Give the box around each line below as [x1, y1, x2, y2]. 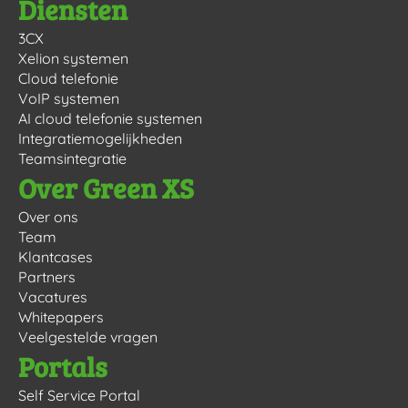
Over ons [18, 207, 78, 226]
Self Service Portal [18, 385, 140, 404]
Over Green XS [18, 168, 194, 206]
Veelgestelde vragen [18, 327, 158, 346]
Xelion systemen [18, 48, 128, 67]
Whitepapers [18, 307, 104, 326]
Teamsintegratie [18, 148, 127, 168]
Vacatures [18, 287, 87, 306]
